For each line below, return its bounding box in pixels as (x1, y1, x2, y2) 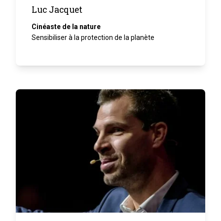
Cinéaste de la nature (32, 22, 101, 31)
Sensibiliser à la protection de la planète (32, 33, 154, 41)
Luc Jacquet (32, 3, 82, 15)
